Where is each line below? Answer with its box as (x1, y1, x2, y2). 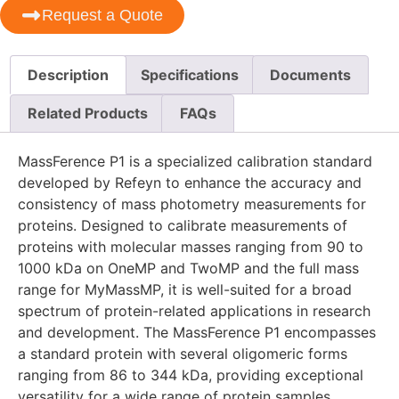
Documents (269, 65, 351, 84)
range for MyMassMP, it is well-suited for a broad (18, 281, 352, 299)
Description (28, 65, 110, 84)
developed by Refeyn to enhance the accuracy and (18, 174, 362, 192)
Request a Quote (41, 6, 163, 24)
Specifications (140, 65, 239, 84)
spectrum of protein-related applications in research (18, 302, 370, 321)
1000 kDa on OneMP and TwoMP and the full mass (18, 259, 359, 278)
